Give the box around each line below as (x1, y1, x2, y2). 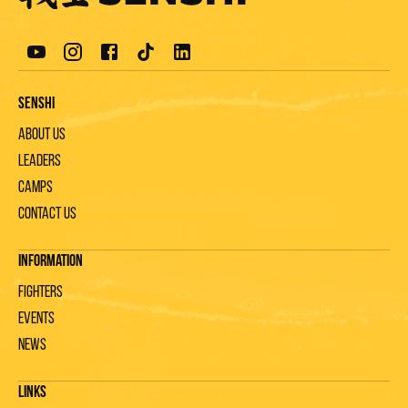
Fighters (18, 283, 63, 301)
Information (18, 252, 83, 270)
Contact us (18, 205, 76, 223)
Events (18, 310, 55, 328)
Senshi (18, 95, 55, 113)
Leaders (18, 152, 61, 170)
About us (18, 126, 66, 144)
